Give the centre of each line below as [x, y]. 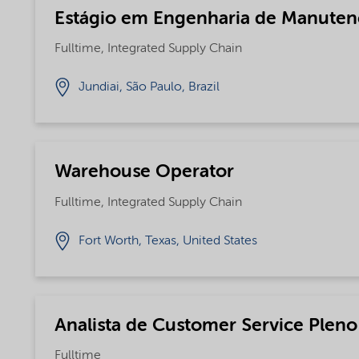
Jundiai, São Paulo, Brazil [149, 88]
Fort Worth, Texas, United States [167, 241]
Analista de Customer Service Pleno [206, 325]
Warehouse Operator [144, 172]
